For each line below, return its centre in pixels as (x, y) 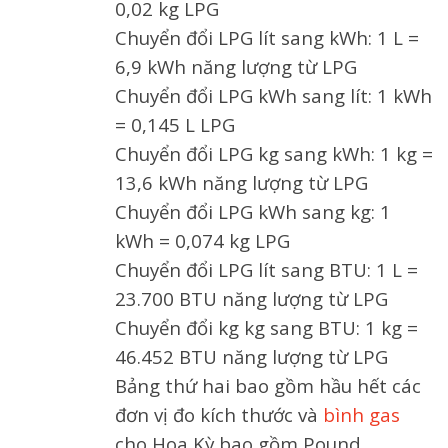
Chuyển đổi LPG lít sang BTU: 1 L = (266, 269)
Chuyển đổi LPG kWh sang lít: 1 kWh (273, 95)
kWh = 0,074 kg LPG (202, 240)
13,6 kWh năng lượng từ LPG (241, 182)
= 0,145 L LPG (175, 124)
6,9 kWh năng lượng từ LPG (236, 66)
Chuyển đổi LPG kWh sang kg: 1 (253, 211)
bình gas (361, 414)
